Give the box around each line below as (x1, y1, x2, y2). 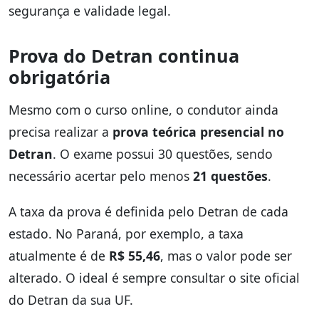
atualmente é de (9, 247, 109, 265)
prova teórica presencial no (113, 123, 284, 141)
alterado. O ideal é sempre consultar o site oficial (9, 269, 300, 287)
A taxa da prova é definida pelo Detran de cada (9, 203, 288, 221)
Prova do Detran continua (9, 43, 239, 68)
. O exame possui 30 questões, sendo (53, 145, 273, 163)
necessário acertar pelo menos (9, 167, 193, 185)
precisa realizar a (9, 123, 113, 141)
